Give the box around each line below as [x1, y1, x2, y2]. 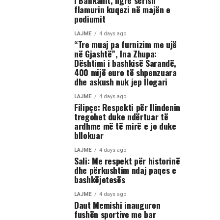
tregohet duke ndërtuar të [74, 110, 168, 123]
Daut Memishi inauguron [74, 198, 161, 211]
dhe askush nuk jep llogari [74, 75, 167, 88]
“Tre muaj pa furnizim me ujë [74, 38, 177, 51]
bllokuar [74, 129, 104, 141]
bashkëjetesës [74, 173, 125, 186]
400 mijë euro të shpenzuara [74, 66, 177, 79]
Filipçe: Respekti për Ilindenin [74, 101, 181, 113]
